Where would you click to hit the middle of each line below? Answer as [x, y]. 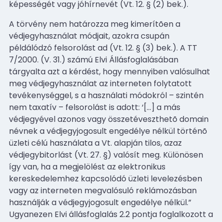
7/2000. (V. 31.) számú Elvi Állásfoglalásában [94, 59]
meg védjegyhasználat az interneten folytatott [100, 83]
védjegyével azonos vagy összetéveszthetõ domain [109, 119]
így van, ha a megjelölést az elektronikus [87, 166]
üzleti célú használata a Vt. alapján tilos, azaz [95, 143]
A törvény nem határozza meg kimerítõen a [95, 24]
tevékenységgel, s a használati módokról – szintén [106, 95]
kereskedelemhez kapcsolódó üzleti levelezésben [106, 178]
